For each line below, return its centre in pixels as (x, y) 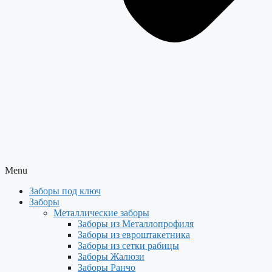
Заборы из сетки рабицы (128, 246)
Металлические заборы (101, 213)
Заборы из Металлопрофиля (136, 224)
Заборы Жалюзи (111, 257)
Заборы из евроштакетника (134, 235)
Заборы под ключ (65, 191)
